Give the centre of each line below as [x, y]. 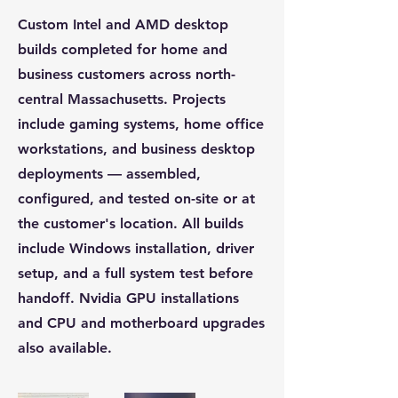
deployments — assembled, [109, 174]
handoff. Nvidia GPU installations [128, 298]
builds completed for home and [123, 49]
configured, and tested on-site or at [136, 199]
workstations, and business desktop [136, 149]
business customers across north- [127, 74]
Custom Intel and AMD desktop [123, 24]
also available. [65, 348]
